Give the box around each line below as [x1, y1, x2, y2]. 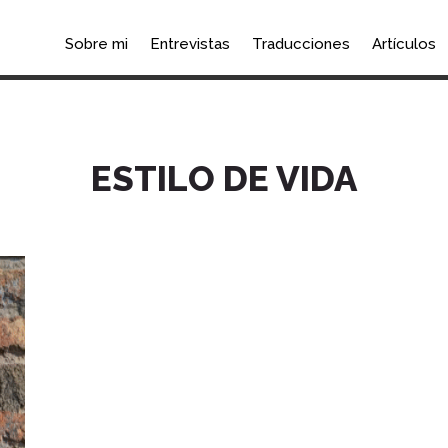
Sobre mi [64, 34, 128, 53]
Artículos [371, 34, 436, 53]
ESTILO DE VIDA [91, 157, 357, 199]
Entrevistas [149, 34, 230, 53]
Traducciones [251, 34, 350, 53]
